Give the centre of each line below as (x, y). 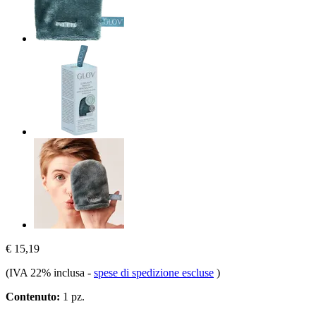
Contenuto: (33, 296)
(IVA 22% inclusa (47, 272)
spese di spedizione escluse (154, 272)
